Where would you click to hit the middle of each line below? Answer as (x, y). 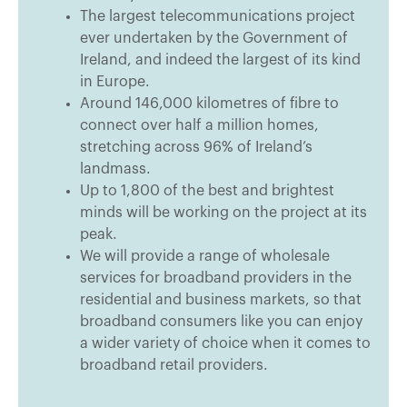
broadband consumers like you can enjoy (221, 322)
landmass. (115, 169)
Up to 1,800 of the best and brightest (207, 191)
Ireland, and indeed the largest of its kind (220, 60)
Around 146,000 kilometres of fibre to (209, 104)
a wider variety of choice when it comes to (225, 343)
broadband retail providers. (174, 365)
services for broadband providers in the (216, 278)
